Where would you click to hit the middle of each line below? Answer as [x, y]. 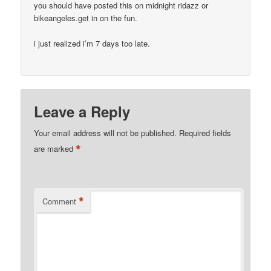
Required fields [205, 132]
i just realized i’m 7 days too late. [92, 44]
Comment [60, 201]
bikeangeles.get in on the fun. [86, 18]
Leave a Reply [82, 111]
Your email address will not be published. [106, 132]
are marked [55, 148]
